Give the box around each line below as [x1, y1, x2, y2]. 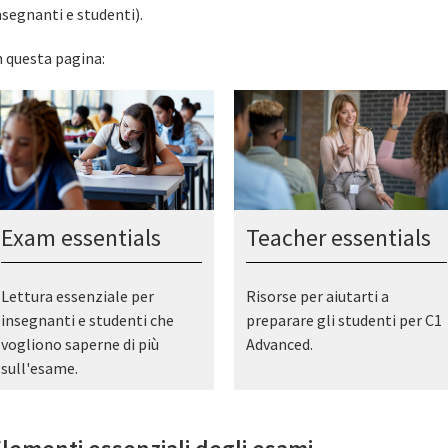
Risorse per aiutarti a [245, 285, 389, 306]
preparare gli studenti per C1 [245, 309, 442, 330]
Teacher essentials [245, 221, 431, 253]
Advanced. [245, 333, 313, 354]
